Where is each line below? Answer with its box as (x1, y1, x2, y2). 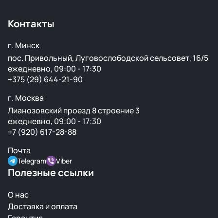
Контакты (8, 17, 54, 30)
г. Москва (8, 92, 44, 103)
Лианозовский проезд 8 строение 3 (8, 105, 140, 116)
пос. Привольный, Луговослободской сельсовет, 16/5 (8, 53, 208, 63)
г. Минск (8, 40, 39, 51)
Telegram (18, 156, 46, 165)
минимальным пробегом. (8, 8, 101, 18)
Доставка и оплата (8, 201, 77, 212)
